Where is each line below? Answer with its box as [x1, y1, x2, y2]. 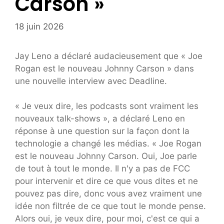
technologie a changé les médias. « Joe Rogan [15, 138, 201, 149]
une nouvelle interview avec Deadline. [15, 75, 167, 86]
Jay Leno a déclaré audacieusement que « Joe [15, 50, 202, 61]
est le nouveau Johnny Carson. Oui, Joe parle [15, 151, 197, 161]
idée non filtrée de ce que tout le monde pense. [15, 201, 206, 211]
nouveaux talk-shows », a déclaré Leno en [15, 113, 185, 124]
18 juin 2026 [15, 21, 64, 31]
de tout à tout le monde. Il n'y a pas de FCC [15, 163, 190, 174]
